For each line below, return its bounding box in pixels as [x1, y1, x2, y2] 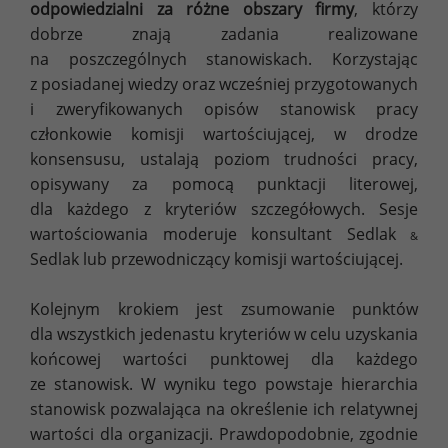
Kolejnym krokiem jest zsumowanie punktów [30, 298, 418, 321]
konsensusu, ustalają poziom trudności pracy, [30, 148, 418, 171]
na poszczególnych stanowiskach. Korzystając [30, 48, 418, 71]
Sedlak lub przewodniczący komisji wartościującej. [30, 248, 403, 271]
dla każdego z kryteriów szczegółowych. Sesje [30, 198, 418, 221]
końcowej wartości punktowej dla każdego [30, 348, 418, 371]
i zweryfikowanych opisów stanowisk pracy [30, 98, 418, 121]
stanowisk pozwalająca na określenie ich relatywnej [30, 398, 418, 421]
